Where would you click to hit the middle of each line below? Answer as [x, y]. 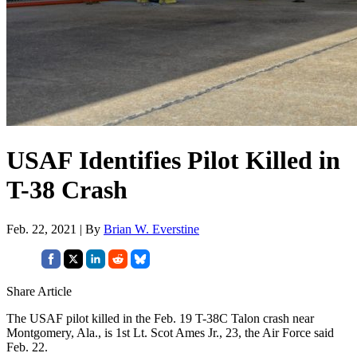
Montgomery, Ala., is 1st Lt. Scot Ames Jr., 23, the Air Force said [170, 332]
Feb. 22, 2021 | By [55, 229]
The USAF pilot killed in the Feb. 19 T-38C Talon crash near [160, 318]
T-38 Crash [67, 190]
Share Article [39, 291]
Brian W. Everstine [151, 229]
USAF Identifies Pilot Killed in [173, 161]
